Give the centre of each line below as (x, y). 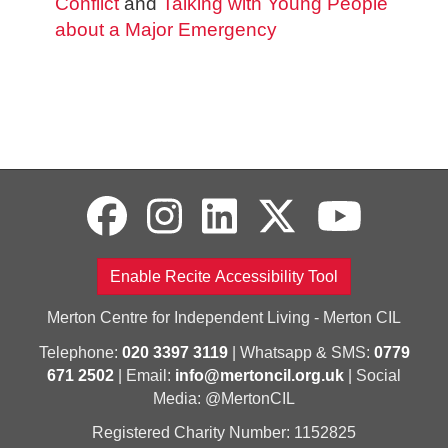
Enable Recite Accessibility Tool (224, 276)
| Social (372, 375)
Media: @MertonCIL (224, 398)
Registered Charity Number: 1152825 (224, 433)
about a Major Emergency (166, 30)
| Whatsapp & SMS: (300, 352)
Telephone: (80, 352)
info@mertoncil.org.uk (259, 375)
